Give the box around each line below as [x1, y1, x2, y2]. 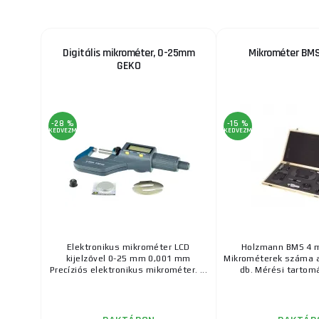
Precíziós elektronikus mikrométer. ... [49, 265, 208, 276]
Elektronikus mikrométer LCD [67, 242, 190, 253]
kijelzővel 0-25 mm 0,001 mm [66, 253, 191, 264]
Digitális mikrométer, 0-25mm [63, 46, 194, 61]
